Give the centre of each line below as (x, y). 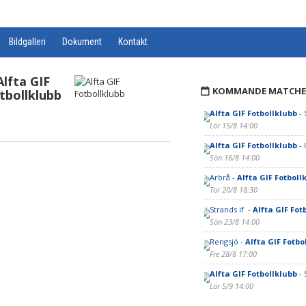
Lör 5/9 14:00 (231, 286)
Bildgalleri (27, 42)
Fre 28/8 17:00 (233, 254)
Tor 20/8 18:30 (233, 190)
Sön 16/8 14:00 (234, 157)
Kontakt (133, 42)
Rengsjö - (227, 241)
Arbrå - (223, 177)
